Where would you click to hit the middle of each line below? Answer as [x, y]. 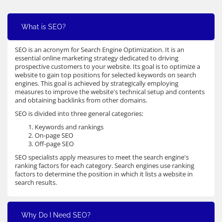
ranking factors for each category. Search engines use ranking [105, 166]
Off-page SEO [54, 144]
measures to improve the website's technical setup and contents [110, 92]
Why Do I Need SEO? [56, 215]
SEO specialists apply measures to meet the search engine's [102, 157]
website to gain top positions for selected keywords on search [106, 75]
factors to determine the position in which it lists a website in [104, 174]
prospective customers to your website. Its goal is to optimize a [108, 66]
